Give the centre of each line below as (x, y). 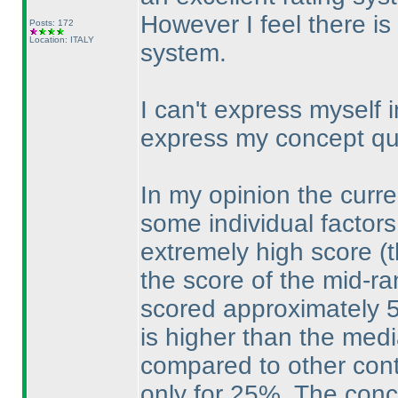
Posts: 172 (51, 23)
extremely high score (259, 252)
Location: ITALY (61, 40)
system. (183, 53)
